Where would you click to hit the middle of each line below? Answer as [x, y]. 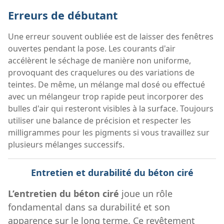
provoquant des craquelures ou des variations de [101, 72]
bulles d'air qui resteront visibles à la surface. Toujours [111, 108]
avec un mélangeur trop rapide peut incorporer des [106, 96]
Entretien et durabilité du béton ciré [112, 172]
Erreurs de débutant [63, 15]
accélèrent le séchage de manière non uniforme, [99, 60]
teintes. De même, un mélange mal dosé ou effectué [106, 84]
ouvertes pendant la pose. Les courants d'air [92, 48]
